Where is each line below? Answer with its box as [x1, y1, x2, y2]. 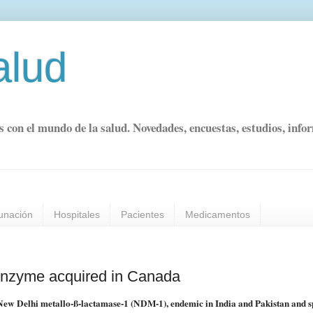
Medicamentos [185, 209, 250, 221]
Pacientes [121, 209, 164, 221]
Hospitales [54, 209, 100, 221]
